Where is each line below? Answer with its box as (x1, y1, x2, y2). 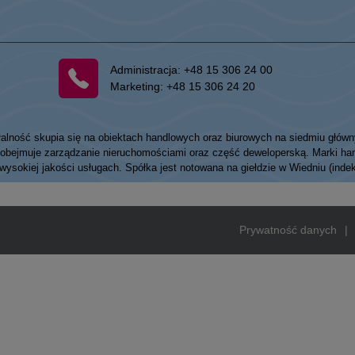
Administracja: (110, 63, 185, 76)
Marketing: (110, 80, 167, 93)
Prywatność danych (239, 223, 337, 236)
